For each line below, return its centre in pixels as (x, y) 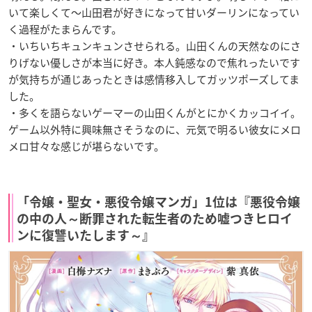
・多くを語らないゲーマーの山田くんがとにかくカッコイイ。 (155, 113)
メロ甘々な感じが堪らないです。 (86, 147)
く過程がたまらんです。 (65, 30)
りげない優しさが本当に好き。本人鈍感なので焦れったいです (154, 63)
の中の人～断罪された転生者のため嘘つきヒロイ (155, 219)
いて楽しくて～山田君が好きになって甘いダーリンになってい (154, 13)
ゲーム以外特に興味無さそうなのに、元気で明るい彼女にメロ (155, 130)
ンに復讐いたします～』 (86, 236)
